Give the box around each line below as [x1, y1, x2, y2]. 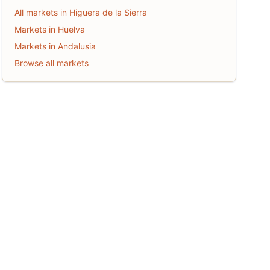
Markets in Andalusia [14, 41, 96, 51]
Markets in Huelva [14, 24, 85, 34]
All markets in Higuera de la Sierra [14, 7, 147, 17]
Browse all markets [14, 58, 89, 68]
